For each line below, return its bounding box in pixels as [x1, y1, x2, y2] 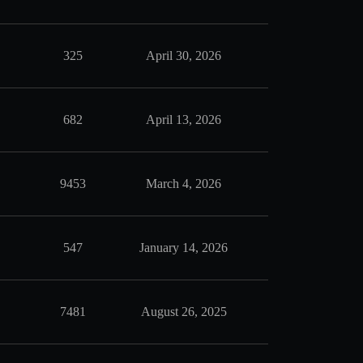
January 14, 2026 [139, 241, 228, 254]
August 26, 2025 [140, 305, 227, 318]
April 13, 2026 [146, 113, 221, 126]
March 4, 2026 [146, 177, 221, 190]
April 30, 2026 [146, 49, 221, 62]
